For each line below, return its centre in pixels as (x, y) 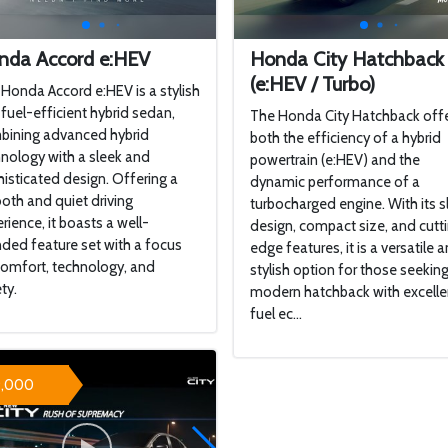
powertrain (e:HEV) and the (335, 160)
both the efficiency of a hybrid (346, 138)
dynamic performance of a (335, 182)
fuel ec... (276, 314)
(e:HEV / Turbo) (313, 84)
